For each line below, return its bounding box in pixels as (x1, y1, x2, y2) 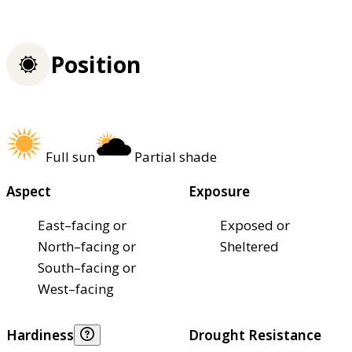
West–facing (38, 279, 114, 298)
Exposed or (220, 215, 290, 234)
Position (50, 49, 141, 80)
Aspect (6, 181, 51, 200)
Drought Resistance (189, 325, 321, 344)
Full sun (46, 147, 95, 166)
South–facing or (38, 258, 136, 277)
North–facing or (38, 236, 136, 255)
